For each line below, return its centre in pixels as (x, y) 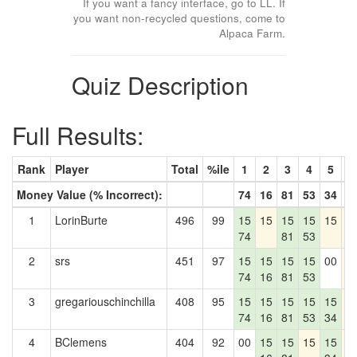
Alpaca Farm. (253, 33)
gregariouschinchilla (105, 301)
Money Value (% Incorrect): (90, 194)
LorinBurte (81, 220)
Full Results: (78, 135)
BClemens (81, 342)
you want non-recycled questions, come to (180, 18)
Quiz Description (160, 85)
